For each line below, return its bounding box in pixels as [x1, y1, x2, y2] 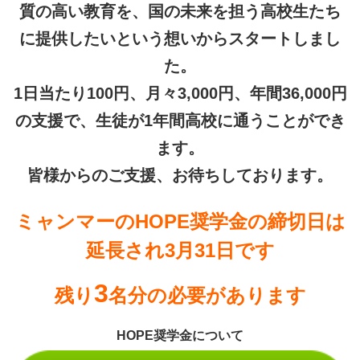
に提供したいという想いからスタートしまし [19, 29, 341, 47]
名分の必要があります [108, 284, 306, 306]
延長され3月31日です [85, 239, 275, 261]
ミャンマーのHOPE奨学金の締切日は [14, 210, 346, 232]
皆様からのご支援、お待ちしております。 [27, 166, 333, 184]
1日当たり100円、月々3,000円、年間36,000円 [13, 84, 347, 102]
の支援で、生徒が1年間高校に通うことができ [14, 111, 346, 129]
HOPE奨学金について [117, 328, 243, 342]
